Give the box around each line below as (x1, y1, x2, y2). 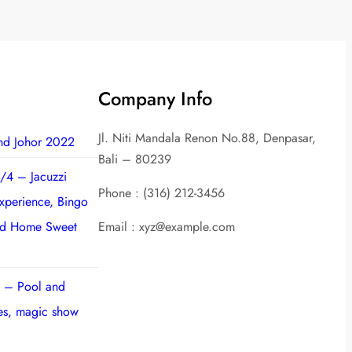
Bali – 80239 (97, 149, 171, 168)
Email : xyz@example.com (97, 217, 235, 236)
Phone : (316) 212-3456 (97, 183, 225, 202)
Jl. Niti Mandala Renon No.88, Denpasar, (97, 128, 316, 147)
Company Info (97, 85, 212, 112)
